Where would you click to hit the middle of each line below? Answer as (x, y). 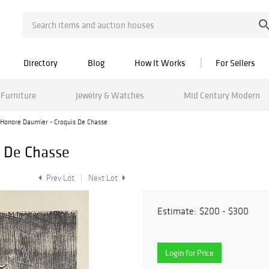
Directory (41, 63)
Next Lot (104, 178)
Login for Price (189, 253)
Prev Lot (59, 178)
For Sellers (235, 63)
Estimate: (177, 211)
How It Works (160, 63)
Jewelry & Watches (110, 95)
